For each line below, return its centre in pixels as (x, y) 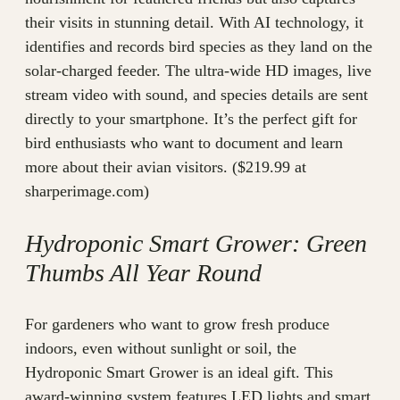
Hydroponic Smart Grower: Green (196, 244)
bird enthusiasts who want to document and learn (184, 143)
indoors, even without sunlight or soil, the (161, 349)
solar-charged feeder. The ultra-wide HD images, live (198, 71)
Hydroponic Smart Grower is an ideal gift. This (179, 373)
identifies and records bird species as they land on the (199, 47)
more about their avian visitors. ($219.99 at (166, 167)
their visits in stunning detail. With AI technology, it (194, 23)
